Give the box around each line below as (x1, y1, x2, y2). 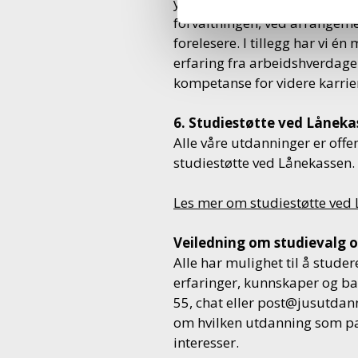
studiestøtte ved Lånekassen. (173, 153, 355, 172)
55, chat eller (173, 293, 257, 312)
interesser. (173, 333, 239, 352)
